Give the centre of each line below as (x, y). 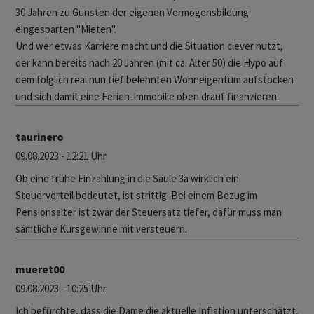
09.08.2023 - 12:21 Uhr (61, 156)
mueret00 (40, 269)
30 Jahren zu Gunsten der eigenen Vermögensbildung (132, 13)
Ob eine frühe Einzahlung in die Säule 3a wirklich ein (127, 179)
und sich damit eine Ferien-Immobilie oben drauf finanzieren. (147, 97)
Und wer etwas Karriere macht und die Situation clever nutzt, (149, 46)
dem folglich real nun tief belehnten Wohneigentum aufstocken (155, 80)
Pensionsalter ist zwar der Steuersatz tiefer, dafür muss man (149, 212)
